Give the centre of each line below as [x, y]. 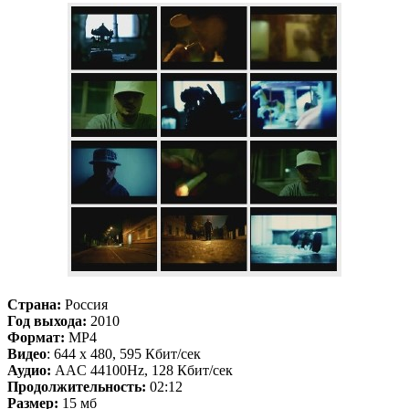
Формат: [36, 338]
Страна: [34, 305]
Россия [84, 305]
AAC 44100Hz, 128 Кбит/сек [142, 371]
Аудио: [29, 371]
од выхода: [51, 321]
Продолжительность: [77, 387]
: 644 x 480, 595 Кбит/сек [124, 354]
